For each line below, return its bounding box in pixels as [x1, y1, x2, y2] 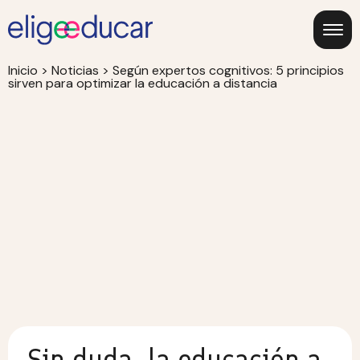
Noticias [51, 62, 99, 79]
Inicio [8, 62, 38, 79]
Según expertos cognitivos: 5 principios [112, 62, 344, 79]
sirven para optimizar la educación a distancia [8, 75, 277, 92]
